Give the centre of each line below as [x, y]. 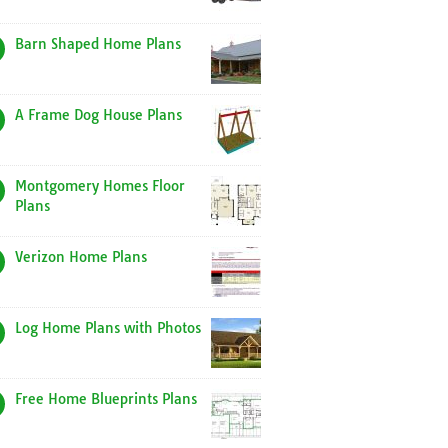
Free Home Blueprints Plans [106, 399]
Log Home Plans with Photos [108, 328]
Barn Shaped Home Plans [98, 44]
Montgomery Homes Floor [100, 186]
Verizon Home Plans [81, 257]
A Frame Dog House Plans [98, 115]
